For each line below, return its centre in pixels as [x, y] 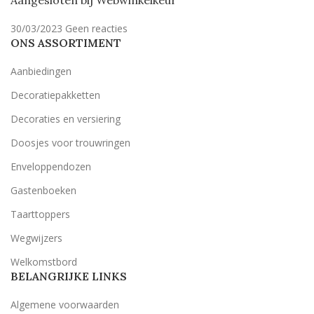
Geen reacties [96, 29]
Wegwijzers [36, 238]
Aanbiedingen [41, 71]
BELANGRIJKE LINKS [69, 277]
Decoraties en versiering [66, 119]
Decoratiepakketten [55, 95]
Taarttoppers [40, 214]
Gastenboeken [43, 191]
